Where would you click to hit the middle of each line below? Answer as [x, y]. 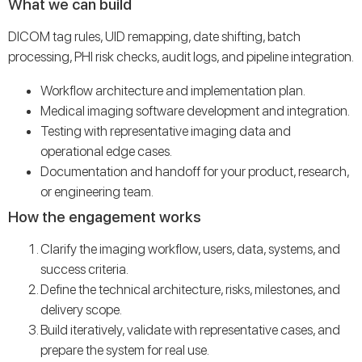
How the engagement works [105, 217]
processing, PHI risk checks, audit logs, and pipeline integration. [181, 56]
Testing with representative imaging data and [166, 130]
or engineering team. [97, 191]
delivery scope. [81, 309]
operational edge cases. [106, 151]
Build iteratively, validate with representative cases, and [190, 329]
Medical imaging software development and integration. [195, 110]
